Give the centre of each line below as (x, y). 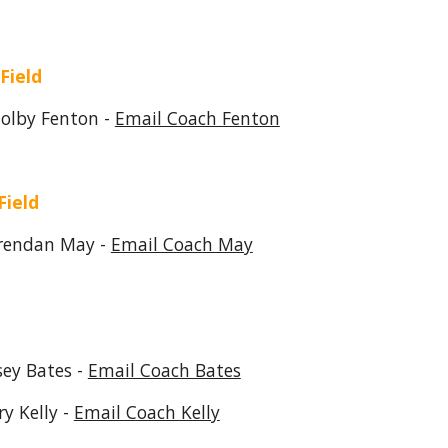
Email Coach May (181, 244)
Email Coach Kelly (146, 412)
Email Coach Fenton (197, 118)
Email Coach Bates (164, 370)
